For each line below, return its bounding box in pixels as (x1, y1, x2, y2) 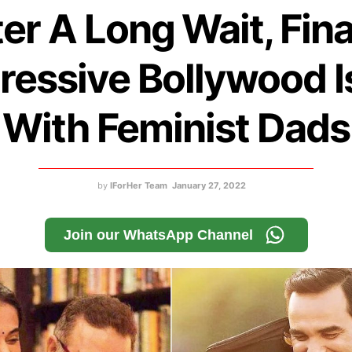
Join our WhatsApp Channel (63, 227, 253, 244)
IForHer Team (110, 180, 167, 192)
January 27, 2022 (172, 180, 246, 192)
